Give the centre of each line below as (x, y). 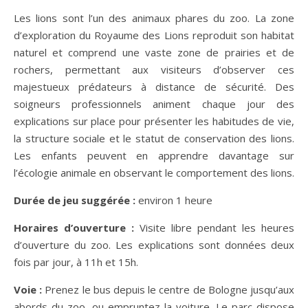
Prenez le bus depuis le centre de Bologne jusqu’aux (170, 289)
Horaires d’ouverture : (74, 227)
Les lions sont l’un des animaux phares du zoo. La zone (154, 18)
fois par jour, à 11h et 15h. (76, 262)
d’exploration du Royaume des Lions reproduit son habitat (154, 35)
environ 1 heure (175, 200)
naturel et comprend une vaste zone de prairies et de (154, 52)
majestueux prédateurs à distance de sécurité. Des (154, 86)
